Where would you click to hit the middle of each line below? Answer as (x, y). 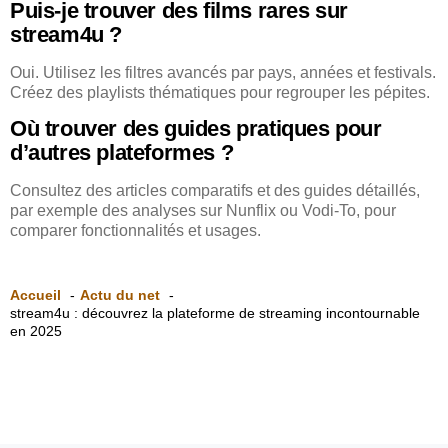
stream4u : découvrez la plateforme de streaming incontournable (215, 312)
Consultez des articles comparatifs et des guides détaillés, (215, 191)
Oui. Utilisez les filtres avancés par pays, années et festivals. (223, 72)
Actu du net (120, 294)
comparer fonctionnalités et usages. (135, 231)
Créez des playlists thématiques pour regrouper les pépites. (220, 92)
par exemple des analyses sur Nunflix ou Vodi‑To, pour (203, 211)
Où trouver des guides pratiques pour (196, 129)
